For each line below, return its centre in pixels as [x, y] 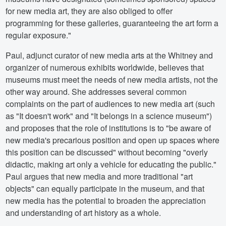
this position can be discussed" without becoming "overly [107, 152]
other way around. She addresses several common [96, 91]
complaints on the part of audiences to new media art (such [110, 103]
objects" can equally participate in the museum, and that [105, 188]
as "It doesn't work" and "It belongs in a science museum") [109, 116]
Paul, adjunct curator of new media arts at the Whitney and [109, 55]
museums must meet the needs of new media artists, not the [112, 79]
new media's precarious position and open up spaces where [113, 140]
